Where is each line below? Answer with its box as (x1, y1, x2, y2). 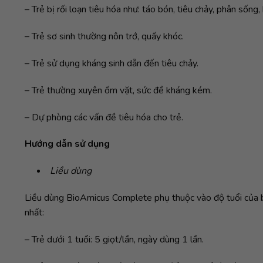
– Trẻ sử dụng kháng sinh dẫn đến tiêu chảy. (25, 56, 198, 70)
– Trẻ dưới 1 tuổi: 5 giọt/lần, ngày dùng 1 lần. (25, 232, 204, 246)
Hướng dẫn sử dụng (25, 137, 110, 151)
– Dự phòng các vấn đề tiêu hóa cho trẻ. (25, 110, 183, 124)
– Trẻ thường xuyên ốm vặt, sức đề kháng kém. (25, 83, 212, 97)
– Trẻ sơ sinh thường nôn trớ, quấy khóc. (25, 30, 184, 43)
